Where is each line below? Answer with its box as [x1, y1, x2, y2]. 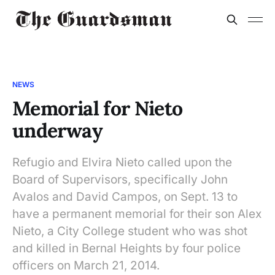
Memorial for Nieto [12, 96, 183, 121]
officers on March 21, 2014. [12, 258, 160, 273]
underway [12, 118, 103, 143]
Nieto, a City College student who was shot [12, 224, 247, 238]
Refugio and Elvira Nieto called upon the [12, 155, 232, 169]
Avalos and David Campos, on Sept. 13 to [12, 190, 238, 204]
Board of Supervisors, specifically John [12, 172, 228, 187]
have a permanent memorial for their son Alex [12, 207, 261, 221]
